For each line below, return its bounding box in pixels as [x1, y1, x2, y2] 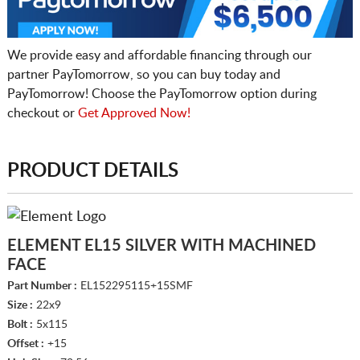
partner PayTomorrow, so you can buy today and [6, 67, 280, 81]
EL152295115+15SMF [76, 280, 193, 292]
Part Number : [6, 280, 77, 292]
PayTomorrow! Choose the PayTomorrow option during [6, 87, 317, 100]
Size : [6, 300, 33, 312]
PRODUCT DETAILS [6, 161, 178, 181]
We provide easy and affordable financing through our [6, 48, 312, 62]
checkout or [6, 106, 78, 120]
